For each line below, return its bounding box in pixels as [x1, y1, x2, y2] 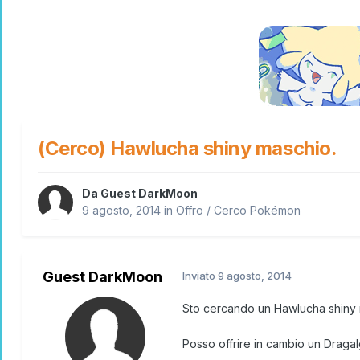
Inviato [182, 269, 218, 283]
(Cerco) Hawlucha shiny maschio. [38, 136, 337, 160]
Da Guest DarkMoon [82, 186, 198, 201]
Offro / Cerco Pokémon [176, 203, 301, 218]
